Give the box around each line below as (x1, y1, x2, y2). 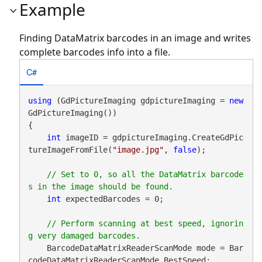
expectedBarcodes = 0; (60, 194, 164, 204)
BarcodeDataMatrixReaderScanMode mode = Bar (27, 243, 243, 253)
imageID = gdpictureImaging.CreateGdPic (60, 132, 243, 142)
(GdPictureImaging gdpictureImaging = (51, 95, 229, 105)
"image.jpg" (112, 144, 164, 154)
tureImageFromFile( (27, 144, 112, 154)
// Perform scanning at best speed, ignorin (46, 218, 243, 228)
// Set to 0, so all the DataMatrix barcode (46, 169, 243, 179)
